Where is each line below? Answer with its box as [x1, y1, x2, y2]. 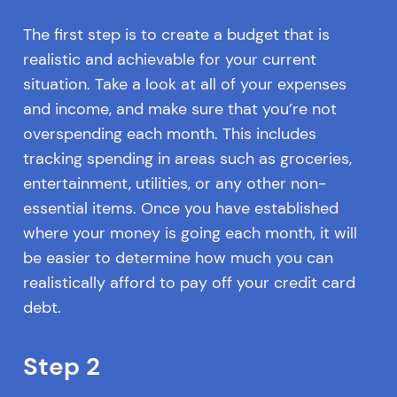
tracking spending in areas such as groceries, [22, 147, 352, 169]
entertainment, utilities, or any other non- [22, 172, 326, 194]
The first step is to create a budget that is [22, 23, 330, 45]
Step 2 [22, 350, 100, 384]
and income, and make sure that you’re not [22, 97, 337, 120]
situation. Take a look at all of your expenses [22, 73, 346, 95]
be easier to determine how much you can [22, 246, 333, 269]
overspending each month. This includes [22, 122, 316, 144]
